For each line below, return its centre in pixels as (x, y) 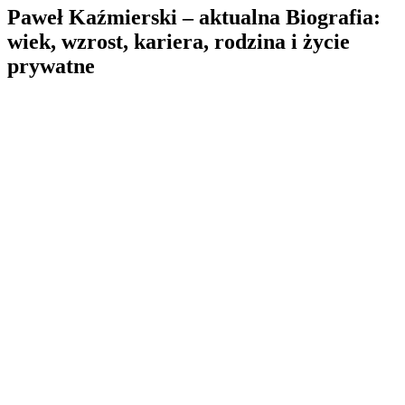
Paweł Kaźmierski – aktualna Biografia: (194, 17)
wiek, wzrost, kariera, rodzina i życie (179, 41)
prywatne (51, 66)
